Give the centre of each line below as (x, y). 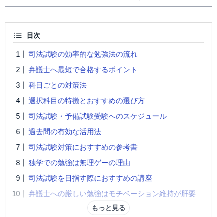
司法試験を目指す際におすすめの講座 (90, 178)
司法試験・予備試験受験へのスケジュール (98, 116)
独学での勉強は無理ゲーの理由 (79, 163)
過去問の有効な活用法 (65, 132)
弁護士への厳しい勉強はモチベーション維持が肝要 (112, 194)
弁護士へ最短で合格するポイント (83, 70)
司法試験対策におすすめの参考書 (83, 147)
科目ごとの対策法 (58, 85)
